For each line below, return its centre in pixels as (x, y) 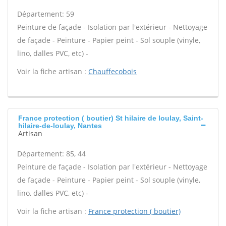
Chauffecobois (112, 71)
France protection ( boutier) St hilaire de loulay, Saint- (111, 118)
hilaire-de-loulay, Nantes (60, 126)
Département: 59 (46, 14)
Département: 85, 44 (51, 154)
